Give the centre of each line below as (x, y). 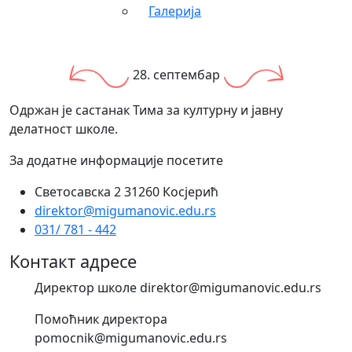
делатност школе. (64, 128)
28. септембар (176, 75)
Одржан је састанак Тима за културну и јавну (146, 110)
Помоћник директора (101, 319)
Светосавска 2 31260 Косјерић (126, 191)
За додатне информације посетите (116, 160)
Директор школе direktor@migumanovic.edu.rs (178, 287)
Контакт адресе (73, 261)
